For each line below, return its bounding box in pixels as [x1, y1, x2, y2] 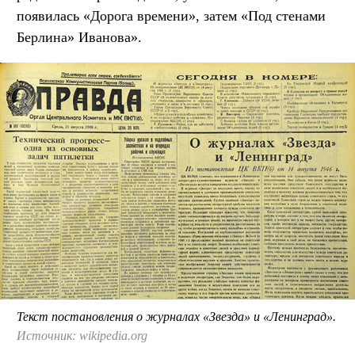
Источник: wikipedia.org [17, 328, 147, 342]
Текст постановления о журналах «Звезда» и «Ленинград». [17, 309, 336, 323]
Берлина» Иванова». [17, 29, 142, 45]
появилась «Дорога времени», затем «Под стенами [17, 7, 326, 24]
